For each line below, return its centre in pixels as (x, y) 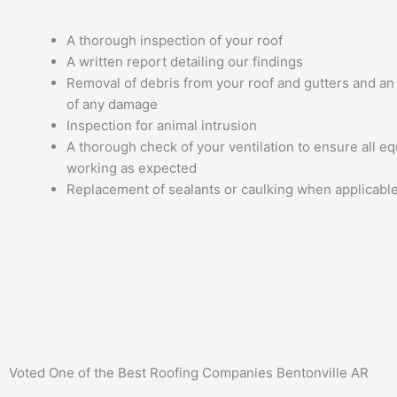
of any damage (112, 105)
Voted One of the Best (79, 372)
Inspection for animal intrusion (162, 126)
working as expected (132, 168)
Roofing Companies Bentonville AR (259, 372)
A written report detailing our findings (185, 62)
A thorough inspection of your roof (175, 41)
